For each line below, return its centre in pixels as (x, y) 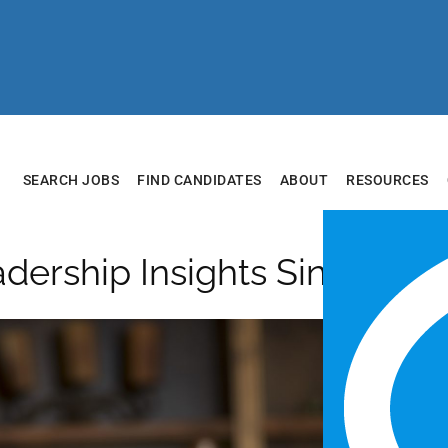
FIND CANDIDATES (199, 180)
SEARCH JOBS (70, 180)
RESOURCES (387, 180)
